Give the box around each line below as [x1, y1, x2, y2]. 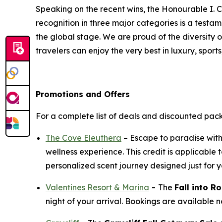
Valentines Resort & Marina [46, 182, 149, 192]
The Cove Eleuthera [46, 132, 121, 143]
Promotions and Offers [36, 89, 130, 99]
